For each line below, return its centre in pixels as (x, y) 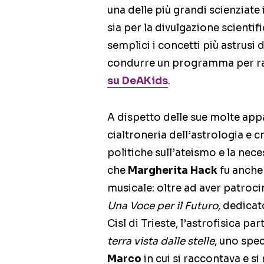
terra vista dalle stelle (161, 242)
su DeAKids (138, 81)
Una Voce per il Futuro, (165, 206)
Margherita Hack (171, 171)
